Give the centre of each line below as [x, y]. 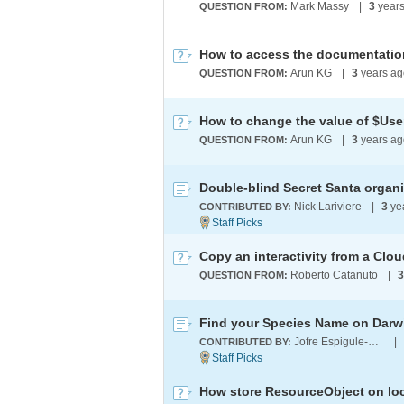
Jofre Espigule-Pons [373, 342]
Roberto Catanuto [334, 275]
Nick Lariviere [328, 207]
